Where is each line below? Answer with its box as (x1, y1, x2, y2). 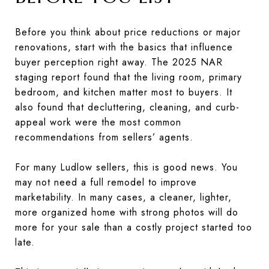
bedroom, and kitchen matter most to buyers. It (15, 85, 232, 99)
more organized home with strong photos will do (15, 205, 238, 219)
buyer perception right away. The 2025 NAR (15, 55, 223, 69)
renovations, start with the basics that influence (15, 40, 233, 54)
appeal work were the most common (15, 115, 181, 129)
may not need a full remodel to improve (15, 175, 197, 189)
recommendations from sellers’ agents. (15, 130, 193, 144)
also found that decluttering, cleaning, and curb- (15, 100, 240, 114)
